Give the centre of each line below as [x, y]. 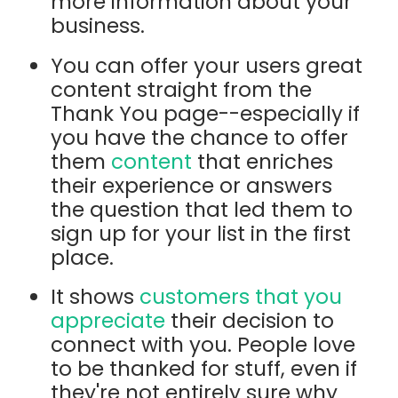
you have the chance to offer [200, 137]
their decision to [250, 320]
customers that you [241, 296]
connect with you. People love [203, 344]
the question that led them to [202, 209]
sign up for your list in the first [201, 233]
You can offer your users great [207, 65]
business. [98, 26]
